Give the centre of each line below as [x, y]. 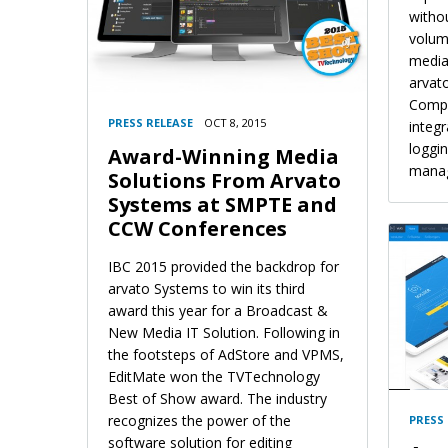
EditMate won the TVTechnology [214, 376]
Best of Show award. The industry [217, 398]
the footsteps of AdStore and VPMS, [226, 354]
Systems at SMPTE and [222, 204]
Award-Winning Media [223, 156]
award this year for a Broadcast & [218, 310]
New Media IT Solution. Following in [224, 332]
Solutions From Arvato [224, 180]
